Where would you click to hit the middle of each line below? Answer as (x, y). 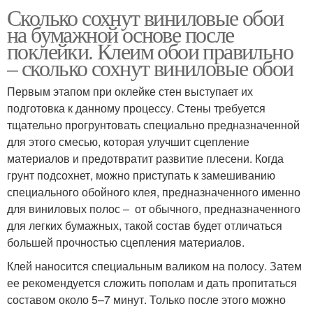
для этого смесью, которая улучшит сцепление (128, 141)
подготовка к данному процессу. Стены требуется (136, 108)
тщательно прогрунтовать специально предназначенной (153, 124)
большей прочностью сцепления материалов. (126, 242)
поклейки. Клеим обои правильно (150, 50)
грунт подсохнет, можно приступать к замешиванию (141, 175)
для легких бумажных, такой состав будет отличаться (145, 225)
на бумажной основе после (121, 34)
